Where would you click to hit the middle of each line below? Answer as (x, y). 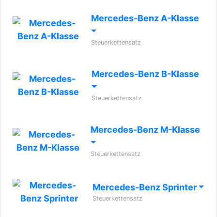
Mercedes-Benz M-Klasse (146, 130)
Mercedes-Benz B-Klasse (145, 74)
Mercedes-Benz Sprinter (146, 187)
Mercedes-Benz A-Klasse (145, 18)
